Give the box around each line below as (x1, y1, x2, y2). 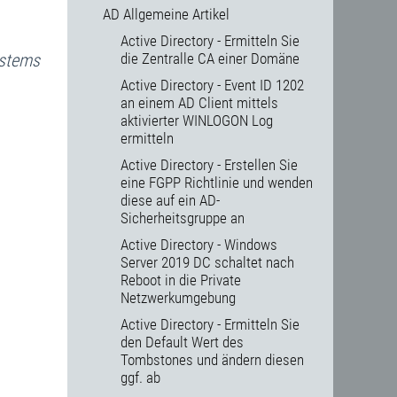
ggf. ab (121, 369, 160, 387)
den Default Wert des (121, 333, 244, 352)
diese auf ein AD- (121, 191, 220, 210)
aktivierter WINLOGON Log (121, 112, 273, 130)
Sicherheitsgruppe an (121, 209, 245, 228)
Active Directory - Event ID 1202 (121, 76, 304, 95)
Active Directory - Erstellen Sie (121, 156, 298, 175)
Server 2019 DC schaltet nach (121, 253, 294, 272)
